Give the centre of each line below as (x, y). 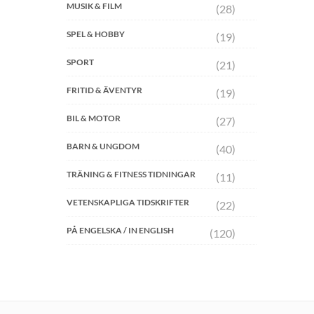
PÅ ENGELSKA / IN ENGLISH (120, 230)
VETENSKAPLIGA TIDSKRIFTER (128, 202)
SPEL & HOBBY (95, 34)
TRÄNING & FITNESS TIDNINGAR (131, 174)
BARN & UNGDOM (103, 146)
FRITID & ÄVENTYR (104, 90)
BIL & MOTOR (93, 118)
